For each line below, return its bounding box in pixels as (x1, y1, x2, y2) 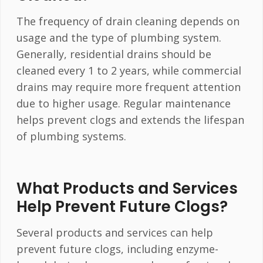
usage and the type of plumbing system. (16, 31, 221, 45)
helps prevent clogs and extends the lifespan (16, 113, 244, 127)
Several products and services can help (16, 225, 213, 240)
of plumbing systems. (16, 129, 126, 144)
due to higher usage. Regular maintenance (16, 96, 231, 111)
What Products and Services (16, 177, 238, 199)
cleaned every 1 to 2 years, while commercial (16, 63, 241, 78)
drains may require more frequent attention (16, 80, 241, 95)
